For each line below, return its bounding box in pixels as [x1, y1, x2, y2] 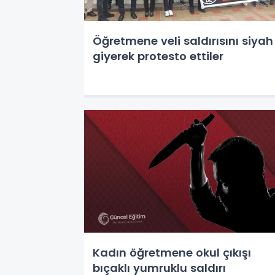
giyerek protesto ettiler [93, 48, 223, 64]
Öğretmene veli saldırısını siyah [93, 33, 273, 48]
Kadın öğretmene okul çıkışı [93, 245, 251, 260]
